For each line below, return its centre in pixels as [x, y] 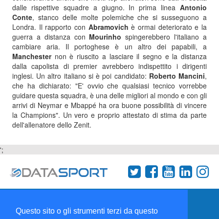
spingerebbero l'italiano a [164, 37]
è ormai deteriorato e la [168, 27]
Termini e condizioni [44, 199]
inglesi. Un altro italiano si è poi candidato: [81, 76]
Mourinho [105, 37]
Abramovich [108, 27]
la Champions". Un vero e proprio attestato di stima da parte [109, 115]
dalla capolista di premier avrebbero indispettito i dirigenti [109, 66]
